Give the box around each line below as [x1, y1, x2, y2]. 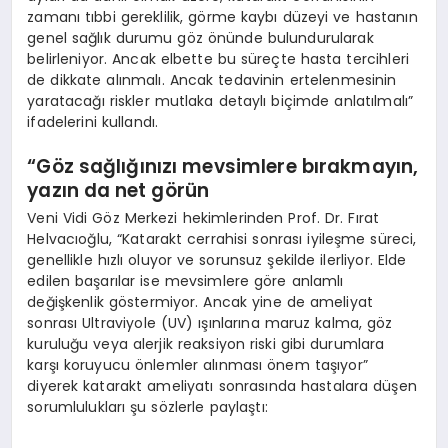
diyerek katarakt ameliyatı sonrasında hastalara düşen [27, 375, 417, 396]
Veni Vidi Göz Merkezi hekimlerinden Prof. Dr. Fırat [27, 207, 380, 228]
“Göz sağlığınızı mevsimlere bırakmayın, [27, 153, 419, 181]
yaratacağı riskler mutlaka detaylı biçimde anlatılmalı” [27, 90, 414, 111]
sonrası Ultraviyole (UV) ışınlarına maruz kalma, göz [27, 312, 393, 333]
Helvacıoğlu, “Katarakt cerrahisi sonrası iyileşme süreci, [27, 228, 417, 249]
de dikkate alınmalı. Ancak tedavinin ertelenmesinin [27, 69, 397, 90]
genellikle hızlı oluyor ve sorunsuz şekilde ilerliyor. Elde [27, 249, 407, 270]
